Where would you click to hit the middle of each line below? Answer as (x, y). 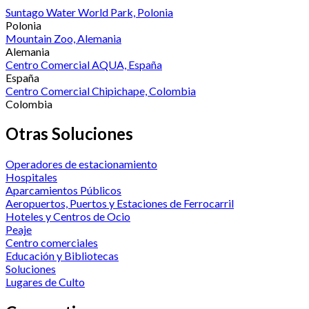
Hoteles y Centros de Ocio (68, 217)
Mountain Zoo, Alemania (63, 38)
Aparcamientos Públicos (63, 190)
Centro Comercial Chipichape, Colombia (101, 90)
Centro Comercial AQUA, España (84, 64)
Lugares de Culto (45, 282)
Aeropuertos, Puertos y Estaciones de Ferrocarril (120, 203)
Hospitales (31, 177)
